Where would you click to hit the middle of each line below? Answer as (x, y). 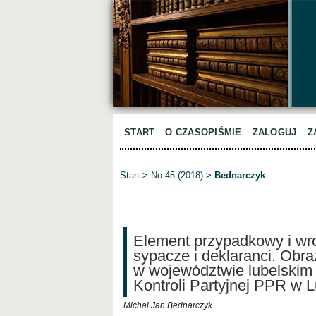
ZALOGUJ (274, 132)
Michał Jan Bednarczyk (168, 305)
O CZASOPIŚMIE (203, 132)
